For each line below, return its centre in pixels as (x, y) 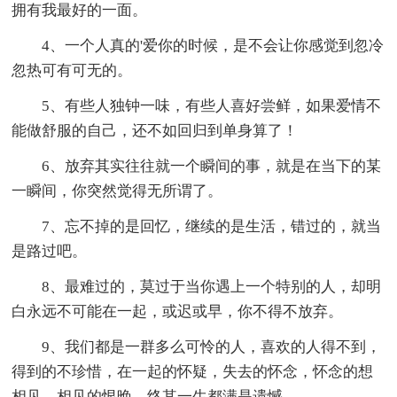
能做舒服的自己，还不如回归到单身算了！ (155, 131)
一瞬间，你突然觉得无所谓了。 (117, 191)
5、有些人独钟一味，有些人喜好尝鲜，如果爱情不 (212, 106)
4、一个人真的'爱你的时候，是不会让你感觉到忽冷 (213, 46)
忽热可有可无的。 (72, 71)
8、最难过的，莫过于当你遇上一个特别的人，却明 (212, 287)
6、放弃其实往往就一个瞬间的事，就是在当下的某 (212, 167)
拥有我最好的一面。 (80, 11)
